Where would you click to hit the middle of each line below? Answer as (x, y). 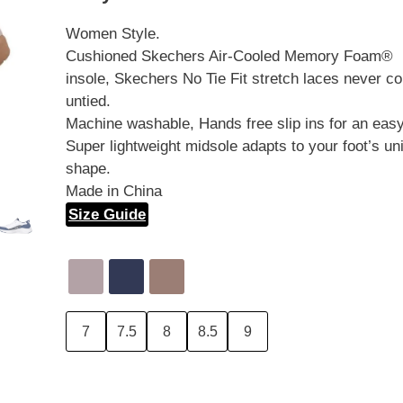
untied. (89, 101)
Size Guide (107, 214)
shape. (89, 168)
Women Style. (113, 33)
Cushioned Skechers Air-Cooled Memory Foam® (230, 56)
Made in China (114, 191)
